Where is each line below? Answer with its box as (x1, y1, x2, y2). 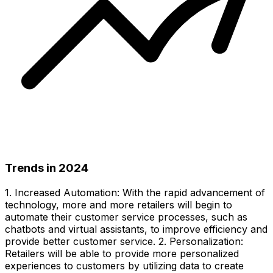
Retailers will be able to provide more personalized (5, 247, 239, 260)
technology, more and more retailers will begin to (5, 198, 232, 211)
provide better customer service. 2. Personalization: (5, 235, 243, 247)
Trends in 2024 (5, 161, 88, 175)
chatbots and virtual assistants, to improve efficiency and (5, 222, 268, 235)
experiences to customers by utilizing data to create (5, 259, 244, 272)
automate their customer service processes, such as (5, 210, 247, 223)
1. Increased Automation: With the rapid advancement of (5, 186, 265, 199)
